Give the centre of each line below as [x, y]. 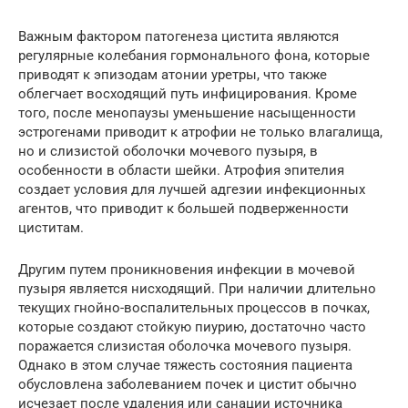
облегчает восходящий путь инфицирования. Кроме [188, 94]
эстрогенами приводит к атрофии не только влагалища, [200, 133]
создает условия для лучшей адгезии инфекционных [192, 190]
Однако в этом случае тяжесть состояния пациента [185, 366]
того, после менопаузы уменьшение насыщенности [187, 113]
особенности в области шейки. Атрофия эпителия [181, 171]
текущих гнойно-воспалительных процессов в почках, [194, 308]
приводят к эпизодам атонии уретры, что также [173, 75]
